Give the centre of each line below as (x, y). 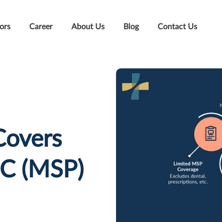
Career (41, 27)
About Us (88, 27)
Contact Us (177, 27)
